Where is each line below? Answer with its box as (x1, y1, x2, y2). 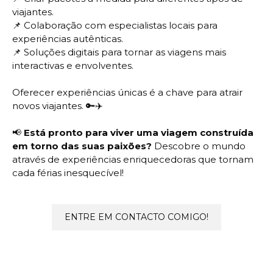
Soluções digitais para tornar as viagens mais (24, 46, 226, 58)
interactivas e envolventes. (12, 60, 133, 71)
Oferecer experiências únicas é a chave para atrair (12, 87, 243, 98)
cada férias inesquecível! (12, 167, 124, 179)
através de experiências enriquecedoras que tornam (12, 154, 253, 165)
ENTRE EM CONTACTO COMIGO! (65, 211, 208, 222)
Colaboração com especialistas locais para (24, 19, 218, 31)
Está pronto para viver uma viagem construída (24, 127, 253, 138)
